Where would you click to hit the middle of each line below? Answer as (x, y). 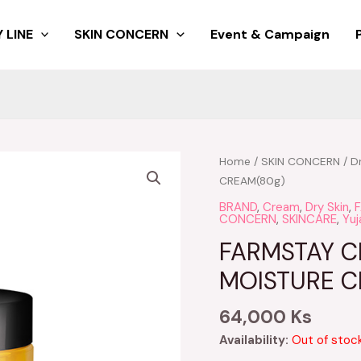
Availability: (254, 340)
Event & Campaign (270, 34)
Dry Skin (327, 207)
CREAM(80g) (252, 180)
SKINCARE (309, 219)
